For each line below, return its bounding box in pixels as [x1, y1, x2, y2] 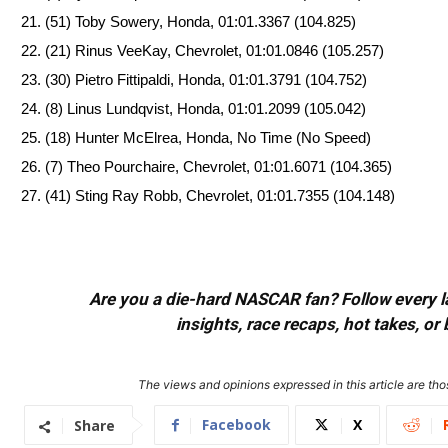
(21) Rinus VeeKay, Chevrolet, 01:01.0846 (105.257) [45, 42, 384, 60]
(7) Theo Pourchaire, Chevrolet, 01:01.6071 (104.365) [45, 158, 392, 176]
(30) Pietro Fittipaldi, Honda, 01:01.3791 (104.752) [45, 71, 367, 89]
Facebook [202, 415, 271, 435]
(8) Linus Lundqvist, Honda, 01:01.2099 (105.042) [45, 100, 366, 118]
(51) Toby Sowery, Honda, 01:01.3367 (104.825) [45, 13, 356, 31]
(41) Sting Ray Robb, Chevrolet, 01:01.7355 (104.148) [45, 187, 395, 205]
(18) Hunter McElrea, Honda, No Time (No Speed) [45, 129, 371, 147]
